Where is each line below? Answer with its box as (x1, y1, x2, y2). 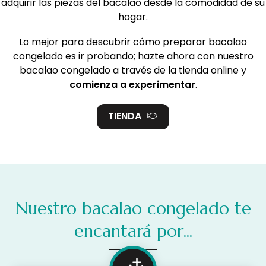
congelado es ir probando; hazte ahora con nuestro (12, 49, 254, 63)
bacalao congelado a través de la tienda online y (20, 63, 246, 77)
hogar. (118, 9, 148, 24)
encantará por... (74, 220, 192, 242)
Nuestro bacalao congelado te (15, 197, 251, 219)
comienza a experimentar (69, 77, 195, 91)
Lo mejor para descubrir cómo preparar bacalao (19, 34, 247, 49)
